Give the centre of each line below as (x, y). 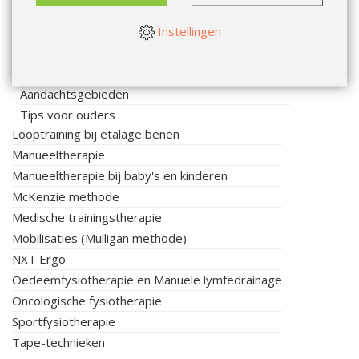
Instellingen (188, 31)
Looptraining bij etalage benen (96, 134)
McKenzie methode (66, 197)
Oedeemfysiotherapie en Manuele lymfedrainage (147, 280)
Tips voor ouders (68, 115)
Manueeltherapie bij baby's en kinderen (120, 176)
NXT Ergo (39, 259)
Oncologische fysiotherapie (87, 301)
